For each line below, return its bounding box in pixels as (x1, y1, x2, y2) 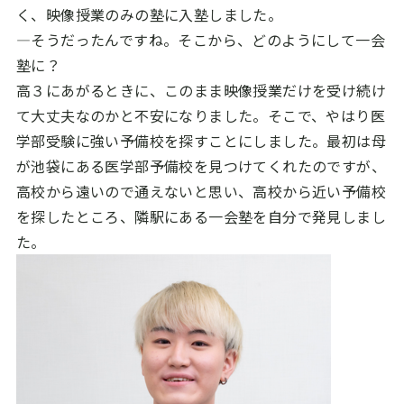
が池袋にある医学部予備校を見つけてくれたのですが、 (15, 155, 386, 177)
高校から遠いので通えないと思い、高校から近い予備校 (15, 180, 386, 202)
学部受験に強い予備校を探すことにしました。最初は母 (15, 130, 386, 151)
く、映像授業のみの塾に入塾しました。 (15, 4, 283, 25)
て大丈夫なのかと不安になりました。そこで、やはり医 (15, 105, 385, 126)
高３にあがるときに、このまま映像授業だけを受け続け (15, 79, 386, 101)
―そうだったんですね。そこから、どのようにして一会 (15, 29, 385, 50)
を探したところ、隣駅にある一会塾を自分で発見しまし (15, 206, 386, 227)
